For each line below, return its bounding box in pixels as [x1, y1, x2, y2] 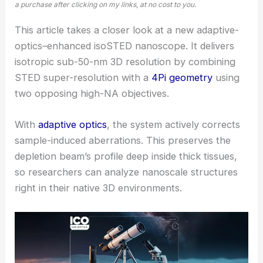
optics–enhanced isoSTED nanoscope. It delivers [15, 40, 235, 52]
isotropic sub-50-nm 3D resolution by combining [15, 56, 236, 68]
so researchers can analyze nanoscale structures [15, 166, 238, 178]
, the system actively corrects [107, 119, 241, 131]
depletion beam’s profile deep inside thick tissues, [15, 150, 238, 163]
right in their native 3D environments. [15, 182, 183, 194]
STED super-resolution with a [15, 72, 152, 84]
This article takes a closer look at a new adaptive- [15, 24, 240, 36]
